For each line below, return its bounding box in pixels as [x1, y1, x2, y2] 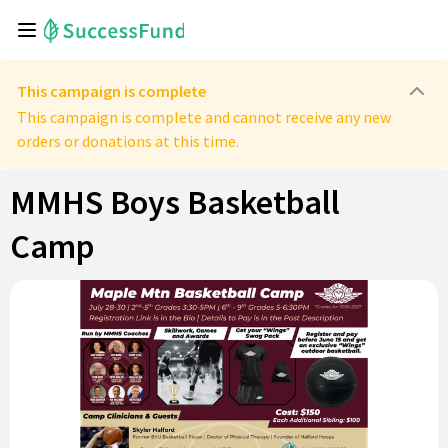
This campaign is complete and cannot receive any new [17, 107, 391, 127]
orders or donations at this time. [17, 131, 239, 151]
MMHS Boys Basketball [10, 181, 340, 223]
